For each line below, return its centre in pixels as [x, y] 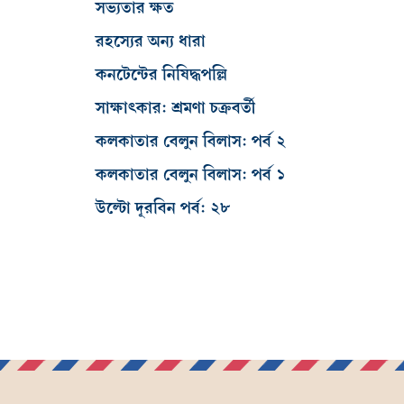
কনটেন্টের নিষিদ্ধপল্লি [161, 75]
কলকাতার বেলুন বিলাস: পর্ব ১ [191, 175]
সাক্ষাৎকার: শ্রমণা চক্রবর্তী [175, 108]
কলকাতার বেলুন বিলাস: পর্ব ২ [191, 142]
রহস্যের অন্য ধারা [151, 41]
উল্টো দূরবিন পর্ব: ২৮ [163, 208]
